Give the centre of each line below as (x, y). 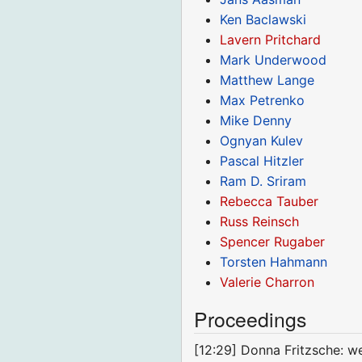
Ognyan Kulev (262, 140)
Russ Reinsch (260, 221)
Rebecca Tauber (269, 201)
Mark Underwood (274, 59)
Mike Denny (256, 120)
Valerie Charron (267, 282)
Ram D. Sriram (263, 181)
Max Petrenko (263, 100)
